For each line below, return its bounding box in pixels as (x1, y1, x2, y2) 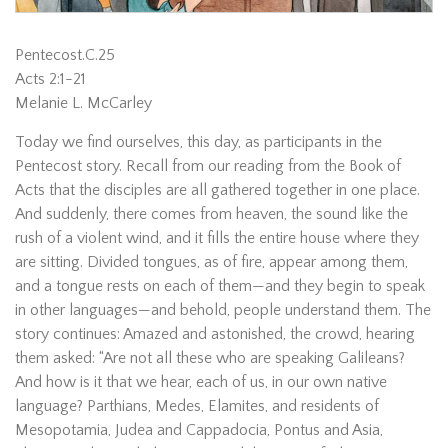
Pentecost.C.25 (15, 45, 115, 64)
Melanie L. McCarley (15, 93, 152, 112)
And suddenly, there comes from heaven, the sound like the (15, 204, 408, 223)
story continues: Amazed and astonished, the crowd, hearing (15, 324, 415, 343)
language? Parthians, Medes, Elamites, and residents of (15, 396, 379, 415)
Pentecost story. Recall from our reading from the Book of (15, 156, 401, 175)
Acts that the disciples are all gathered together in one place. (15, 180, 420, 199)
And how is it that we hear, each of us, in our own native (15, 372, 387, 391)
